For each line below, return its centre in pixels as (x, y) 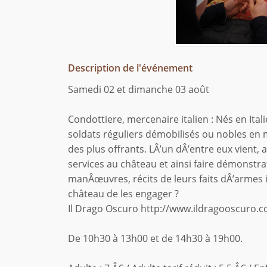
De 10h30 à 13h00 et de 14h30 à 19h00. (155, 239)
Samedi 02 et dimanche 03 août (139, 90)
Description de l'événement (130, 68)
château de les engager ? (123, 194)
